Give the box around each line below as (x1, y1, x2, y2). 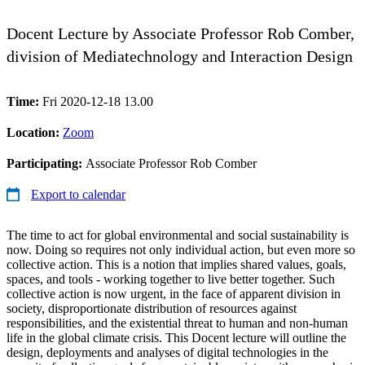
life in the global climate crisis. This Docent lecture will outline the (7, 330, 346, 345)
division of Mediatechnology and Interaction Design (7, 46, 353, 65)
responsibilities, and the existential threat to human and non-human (7, 315, 348, 330)
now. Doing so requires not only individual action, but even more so (7, 242, 355, 257)
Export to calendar (31, 187, 125, 201)
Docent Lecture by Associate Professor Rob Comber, (7, 24, 354, 42)
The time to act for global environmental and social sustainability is (7, 227, 349, 242)
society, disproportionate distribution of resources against (7, 301, 297, 315)
